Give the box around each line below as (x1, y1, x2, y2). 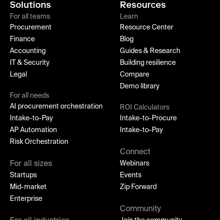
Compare (120, 71, 150, 78)
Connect (120, 148, 151, 156)
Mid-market (10, 183, 47, 191)
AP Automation (10, 126, 57, 134)
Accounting (10, 47, 46, 55)
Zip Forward (120, 183, 157, 191)
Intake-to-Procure (120, 114, 177, 122)
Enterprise (10, 195, 42, 202)
